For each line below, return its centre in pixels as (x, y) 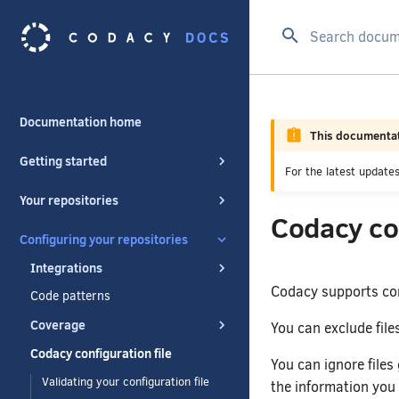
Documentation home (81, 122)
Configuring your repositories (104, 240)
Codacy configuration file (101, 354)
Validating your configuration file (126, 382)
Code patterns (70, 296)
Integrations (66, 268)
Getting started (63, 161)
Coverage (58, 325)
